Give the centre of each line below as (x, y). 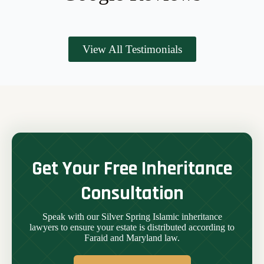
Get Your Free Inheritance (132, 169)
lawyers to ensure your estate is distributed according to (132, 227)
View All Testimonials (132, 49)
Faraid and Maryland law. (132, 238)
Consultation (132, 193)
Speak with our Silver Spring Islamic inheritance (132, 217)
